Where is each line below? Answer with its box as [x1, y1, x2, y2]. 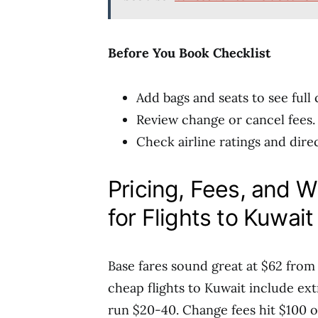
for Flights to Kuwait [108, 204, 314, 231]
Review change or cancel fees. [136, 111, 315, 128]
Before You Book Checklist [108, 45, 270, 61]
